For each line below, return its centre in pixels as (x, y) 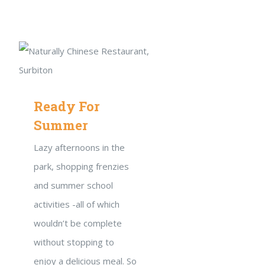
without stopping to (74, 242)
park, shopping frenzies (81, 166)
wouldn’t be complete (78, 223)
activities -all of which (77, 204)
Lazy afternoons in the (79, 147)
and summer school (73, 185)
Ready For (67, 106)
